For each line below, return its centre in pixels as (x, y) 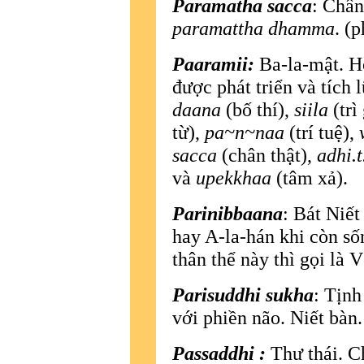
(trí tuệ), (322, 132)
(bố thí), (260, 109)
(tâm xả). (310, 177)
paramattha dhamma (253, 28)
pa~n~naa (245, 132)
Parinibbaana (227, 213)
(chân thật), (269, 154)
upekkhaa (234, 177)
